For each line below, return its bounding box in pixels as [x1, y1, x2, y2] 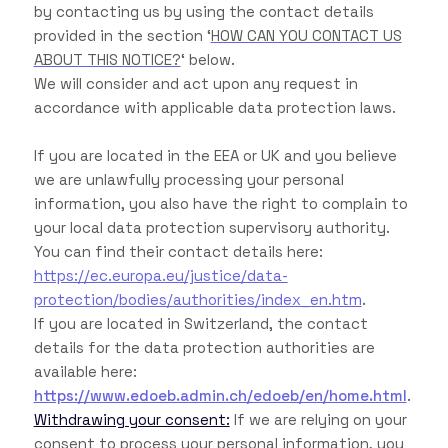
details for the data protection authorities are [33, 338, 375, 358]
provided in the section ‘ [33, 26, 211, 46]
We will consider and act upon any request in [33, 74, 358, 94]
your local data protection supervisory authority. [33, 218, 390, 238]
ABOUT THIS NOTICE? [33, 50, 181, 70]
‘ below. [180, 50, 235, 70]
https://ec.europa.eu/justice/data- [33, 266, 288, 286]
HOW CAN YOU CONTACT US [210, 26, 402, 46]
